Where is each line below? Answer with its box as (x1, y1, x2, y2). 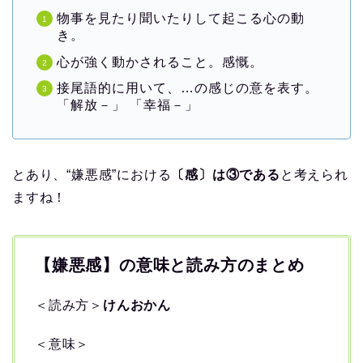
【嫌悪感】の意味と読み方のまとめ (35, 255, 305, 274)
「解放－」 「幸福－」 (57, 97, 199, 112)
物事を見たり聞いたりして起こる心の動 (57, 11, 305, 26)
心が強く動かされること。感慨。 (57, 54, 263, 69)
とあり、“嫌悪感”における (12, 167, 172, 181)
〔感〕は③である (171, 167, 280, 181)
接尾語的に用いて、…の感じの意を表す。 (57, 80, 318, 95)
